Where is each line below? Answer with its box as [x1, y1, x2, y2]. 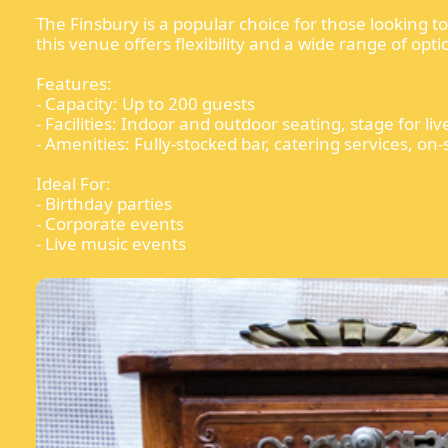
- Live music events [36, 231, 186, 255]
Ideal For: [36, 171, 111, 195]
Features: [36, 71, 112, 95]
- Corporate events [36, 211, 184, 235]
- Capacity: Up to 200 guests [36, 91, 255, 115]
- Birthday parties [36, 191, 172, 215]
